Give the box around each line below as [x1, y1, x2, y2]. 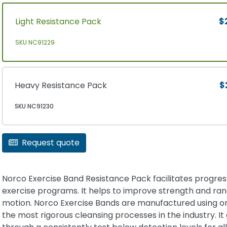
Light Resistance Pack [15, 16, 101, 28]
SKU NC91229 [15, 38, 55, 47]
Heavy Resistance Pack [14, 80, 107, 92]
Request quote [21, 137, 80, 149]
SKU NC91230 [14, 102, 54, 111]
